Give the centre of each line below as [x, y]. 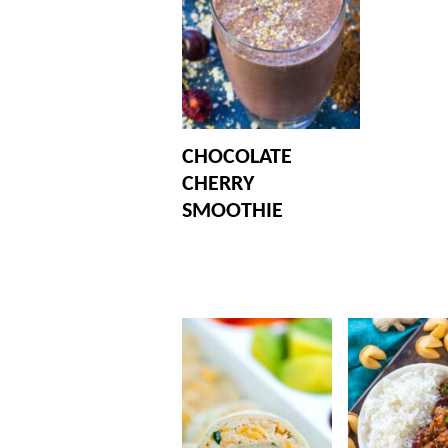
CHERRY [218, 184]
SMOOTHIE [232, 211]
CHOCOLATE [237, 157]
